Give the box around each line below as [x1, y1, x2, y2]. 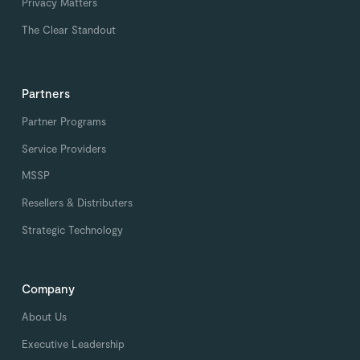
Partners [22, 85, 71, 100]
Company [22, 281, 76, 297]
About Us [22, 310, 67, 324]
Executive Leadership [22, 337, 125, 351]
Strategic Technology [22, 223, 124, 237]
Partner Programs [22, 114, 107, 128]
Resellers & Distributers [22, 196, 133, 210]
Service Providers [22, 141, 107, 155]
